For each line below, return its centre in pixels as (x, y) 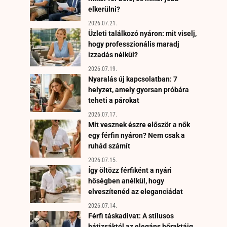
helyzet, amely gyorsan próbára (139, 89)
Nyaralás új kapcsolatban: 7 (133, 79)
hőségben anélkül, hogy (126, 181)
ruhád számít (109, 146)
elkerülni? (104, 9)
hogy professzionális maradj (134, 44)
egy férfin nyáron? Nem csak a (137, 135)
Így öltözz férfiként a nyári (130, 170)
